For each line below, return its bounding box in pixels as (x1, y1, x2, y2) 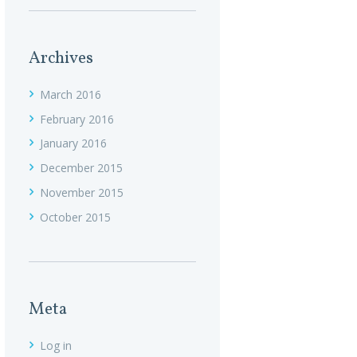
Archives (29, 46, 93, 70)
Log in (40, 337, 72, 353)
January (40, 135, 81, 151)
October (40, 209, 85, 225)
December (40, 160, 97, 176)
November (40, 184, 98, 200)
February (40, 111, 88, 127)
